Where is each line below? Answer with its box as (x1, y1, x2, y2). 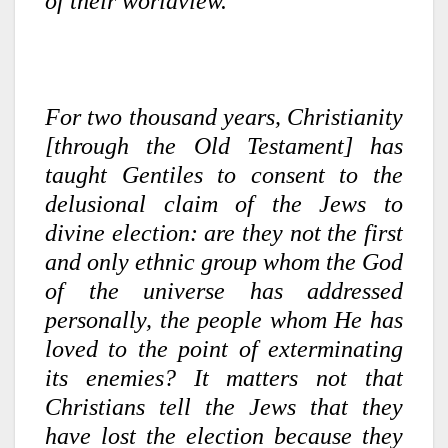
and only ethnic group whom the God (45, 248, 403, 275)
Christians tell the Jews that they (45, 393, 403, 420)
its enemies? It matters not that (45, 364, 403, 391)
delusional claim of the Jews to (45, 190, 403, 217)
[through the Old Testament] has (45, 132, 403, 159)
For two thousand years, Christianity (45, 103, 403, 130)
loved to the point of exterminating (45, 335, 403, 362)
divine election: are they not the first (45, 219, 403, 246)
